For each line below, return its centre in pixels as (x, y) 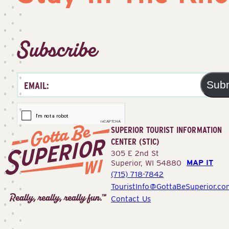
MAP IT (200, 162)
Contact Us (131, 198)
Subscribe (57, 49)
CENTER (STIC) (135, 141)
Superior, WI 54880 (149, 163)
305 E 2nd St (135, 153)
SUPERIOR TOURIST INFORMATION (166, 130)
